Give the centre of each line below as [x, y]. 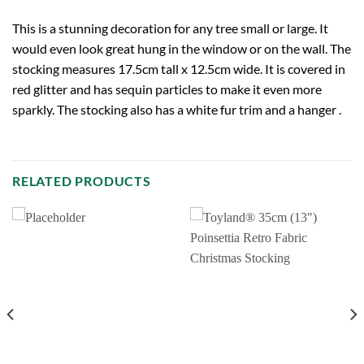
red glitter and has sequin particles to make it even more [167, 89]
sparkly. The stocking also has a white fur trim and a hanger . [177, 109]
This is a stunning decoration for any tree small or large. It [170, 28]
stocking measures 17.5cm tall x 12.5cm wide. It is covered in [179, 68]
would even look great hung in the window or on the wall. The [182, 48]
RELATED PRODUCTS [82, 181]
